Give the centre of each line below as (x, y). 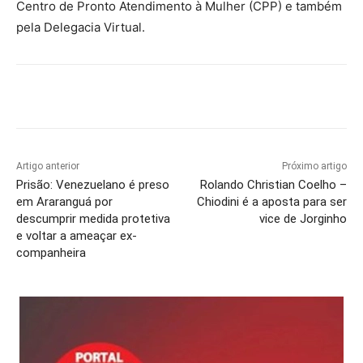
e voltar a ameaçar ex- (77, 236)
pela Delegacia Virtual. (81, 28)
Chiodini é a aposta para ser (271, 202)
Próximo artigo (314, 167)
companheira (51, 253)
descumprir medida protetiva (93, 219)
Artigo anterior (48, 167)
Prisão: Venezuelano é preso (93, 185)
